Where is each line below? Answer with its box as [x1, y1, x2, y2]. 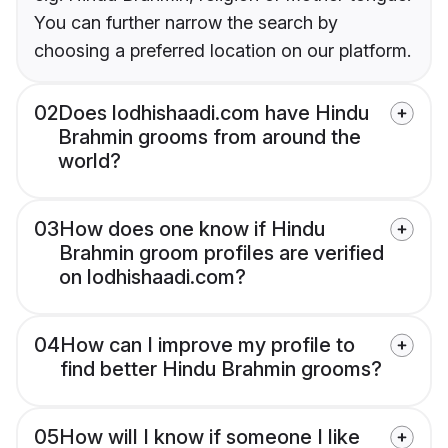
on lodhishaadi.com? [59, 265, 246, 290]
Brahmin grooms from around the [58, 125, 361, 150]
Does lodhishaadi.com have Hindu [58, 101, 369, 126]
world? [58, 149, 121, 174]
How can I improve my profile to [60, 333, 355, 358]
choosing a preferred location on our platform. [34, 40, 411, 62]
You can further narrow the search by [34, 12, 338, 34]
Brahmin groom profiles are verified [59, 241, 384, 266]
